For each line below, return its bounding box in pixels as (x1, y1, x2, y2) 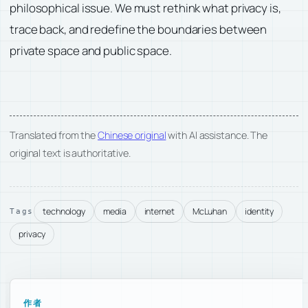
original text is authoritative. (10, 146, 131, 159)
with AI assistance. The (166, 128, 268, 142)
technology (43, 206, 86, 218)
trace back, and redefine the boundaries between (10, 21, 267, 37)
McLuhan (192, 206, 228, 218)
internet (144, 206, 175, 218)
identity (245, 206, 274, 218)
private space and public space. (10, 42, 172, 58)
